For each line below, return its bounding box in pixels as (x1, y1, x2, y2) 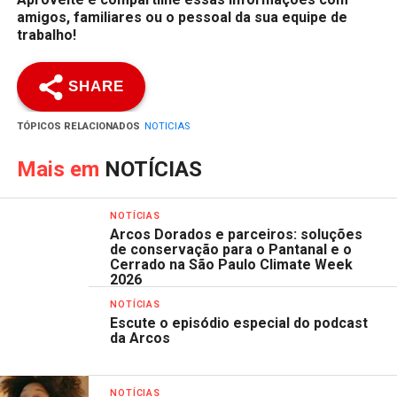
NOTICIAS (144, 121, 190, 132)
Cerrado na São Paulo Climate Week (110, 256, 354, 273)
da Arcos (110, 330, 175, 346)
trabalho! (16, 27, 80, 43)
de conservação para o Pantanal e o (110, 241, 353, 258)
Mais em (16, 157, 105, 182)
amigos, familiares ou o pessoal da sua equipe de (16, 9, 347, 26)
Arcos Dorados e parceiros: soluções (110, 226, 363, 243)
